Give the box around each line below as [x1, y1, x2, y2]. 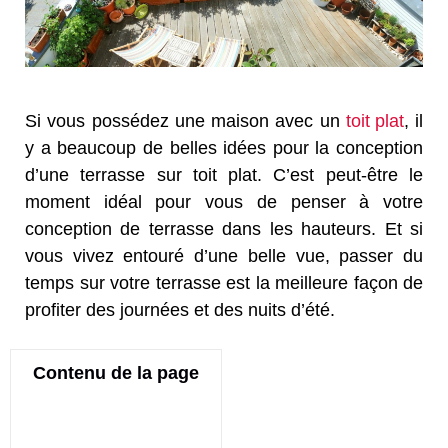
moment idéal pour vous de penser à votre [25, 192, 423, 213]
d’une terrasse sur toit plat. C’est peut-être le [25, 165, 423, 186]
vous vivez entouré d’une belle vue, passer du [25, 246, 423, 267]
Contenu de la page [33, 363, 199, 384]
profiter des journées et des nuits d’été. [25, 300, 335, 321]
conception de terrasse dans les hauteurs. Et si [25, 219, 423, 240]
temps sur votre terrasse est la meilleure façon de [25, 273, 423, 294]
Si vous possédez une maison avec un [25, 111, 346, 132]
